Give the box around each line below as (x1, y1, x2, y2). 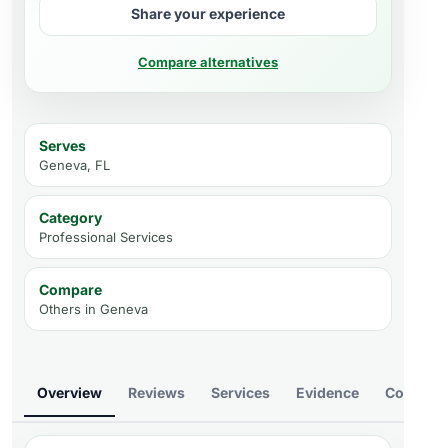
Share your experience (131, 5, 285, 22)
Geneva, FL (39, 157, 110, 173)
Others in (39, 301, 100, 317)
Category (39, 209, 102, 226)
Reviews (128, 384, 185, 401)
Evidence (296, 384, 359, 401)
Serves (39, 137, 86, 154)
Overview (37, 384, 102, 401)
